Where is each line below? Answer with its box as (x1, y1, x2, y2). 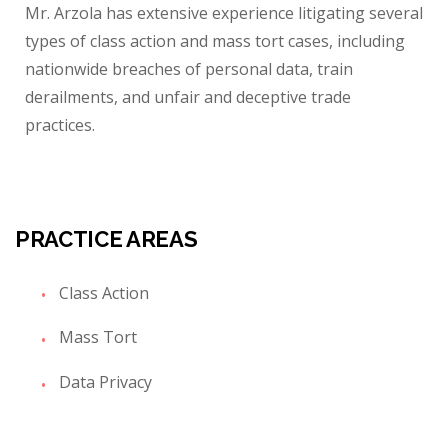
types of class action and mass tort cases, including (25, 29, 405, 52)
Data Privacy (59, 371, 152, 394)
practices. (25, 113, 95, 136)
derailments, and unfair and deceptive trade (25, 85, 351, 108)
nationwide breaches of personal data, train (25, 57, 353, 80)
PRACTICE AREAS (15, 225, 198, 252)
